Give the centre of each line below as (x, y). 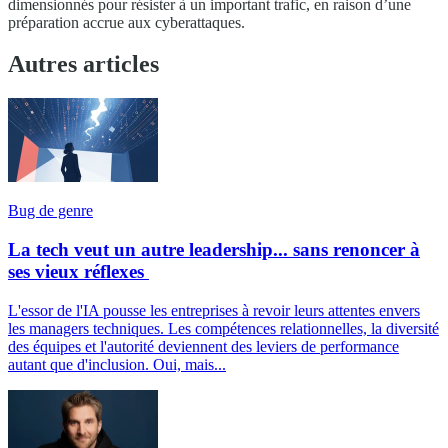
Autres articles (83, 64)
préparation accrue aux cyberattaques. (126, 22)
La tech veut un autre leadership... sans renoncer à (214, 250)
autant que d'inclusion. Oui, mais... (117, 364)
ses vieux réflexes (78, 272)
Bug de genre (50, 211)
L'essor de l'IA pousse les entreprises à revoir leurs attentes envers (214, 310)
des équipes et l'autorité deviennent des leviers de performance (203, 346)
